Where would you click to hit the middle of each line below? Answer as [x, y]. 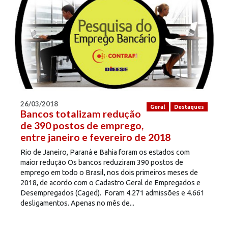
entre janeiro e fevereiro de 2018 [95, 137]
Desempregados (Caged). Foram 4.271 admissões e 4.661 [112, 193]
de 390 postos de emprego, [82, 126]
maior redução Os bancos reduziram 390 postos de [102, 163]
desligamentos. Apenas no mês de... [77, 203]
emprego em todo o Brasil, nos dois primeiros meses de [109, 173]
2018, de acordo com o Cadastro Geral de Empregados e [110, 183]
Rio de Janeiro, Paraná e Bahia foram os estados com [105, 152]
